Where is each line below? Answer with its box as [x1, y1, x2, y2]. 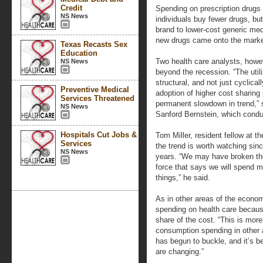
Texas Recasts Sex [60, 40, 127, 49]
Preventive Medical [60, 85, 129, 94]
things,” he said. [156, 173, 210, 182]
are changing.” [156, 247, 204, 256]
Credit [60, 4, 82, 12]
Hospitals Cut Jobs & [60, 130, 137, 139]
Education [60, 49, 97, 58]
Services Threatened [60, 94, 134, 103]
